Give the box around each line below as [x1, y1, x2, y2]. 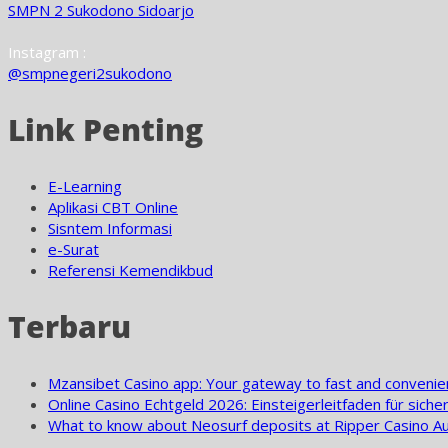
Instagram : [8, 42, 86, 62]
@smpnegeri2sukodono [8, 63, 172, 83]
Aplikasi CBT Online [48, 197, 178, 217]
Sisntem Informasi [48, 218, 172, 238]
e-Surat [48, 239, 99, 259]
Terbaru [8, 306, 131, 347]
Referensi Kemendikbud [48, 260, 213, 280]
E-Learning [48, 176, 122, 196]
